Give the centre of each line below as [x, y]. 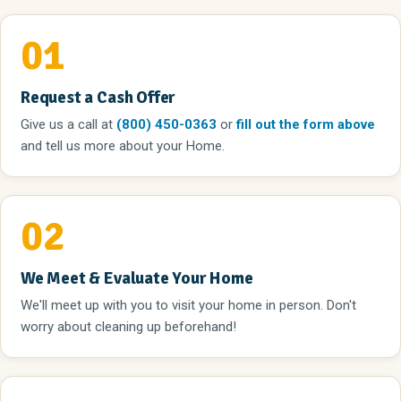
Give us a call [61, 124]
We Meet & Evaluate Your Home [137, 278]
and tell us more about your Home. [123, 145]
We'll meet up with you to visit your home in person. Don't [188, 305]
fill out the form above [306, 124]
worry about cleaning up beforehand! [128, 326]
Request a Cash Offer [98, 97]
